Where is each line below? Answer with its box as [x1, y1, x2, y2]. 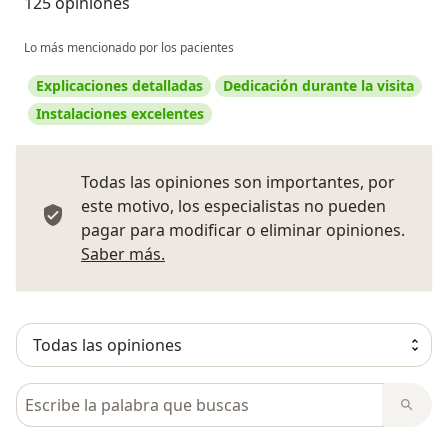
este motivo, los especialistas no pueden [81, 195, 386, 218]
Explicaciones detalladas [36, 76, 203, 96]
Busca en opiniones [15, 383, 170, 406]
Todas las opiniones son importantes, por [81, 171, 395, 194]
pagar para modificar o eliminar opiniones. [81, 219, 405, 242]
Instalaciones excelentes [36, 104, 204, 124]
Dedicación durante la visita [223, 76, 414, 96]
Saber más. [81, 243, 165, 266]
